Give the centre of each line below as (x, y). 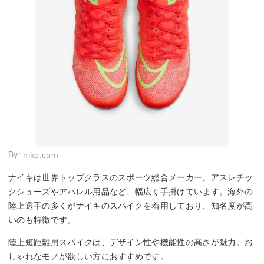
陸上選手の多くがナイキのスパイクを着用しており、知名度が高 (131, 205)
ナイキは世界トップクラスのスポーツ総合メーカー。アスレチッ (131, 177)
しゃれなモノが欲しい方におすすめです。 (89, 256)
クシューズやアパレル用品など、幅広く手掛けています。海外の (131, 191)
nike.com (41, 155)
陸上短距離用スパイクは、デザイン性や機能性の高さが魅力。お (131, 242)
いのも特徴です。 (42, 220)
